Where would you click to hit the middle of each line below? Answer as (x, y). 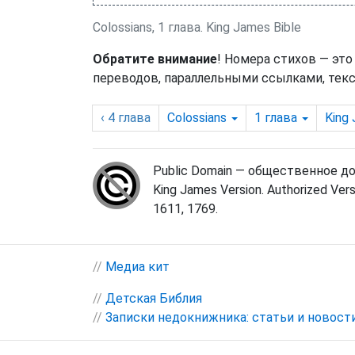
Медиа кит (137, 267)
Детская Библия (154, 299)
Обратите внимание (155, 59)
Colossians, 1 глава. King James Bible (197, 28)
